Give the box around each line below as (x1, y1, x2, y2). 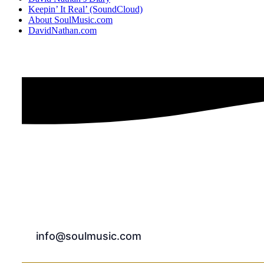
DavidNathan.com (28, 25, 97, 35)
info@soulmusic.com (35, 230, 141, 242)
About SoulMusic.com (28, 15, 113, 25)
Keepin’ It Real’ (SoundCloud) (28, 4, 143, 14)
